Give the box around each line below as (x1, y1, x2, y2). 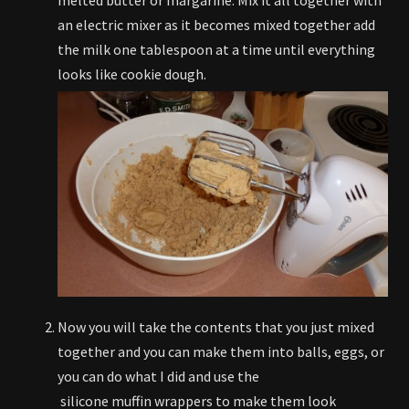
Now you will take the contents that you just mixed (58, 317, 374, 336)
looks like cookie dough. (58, 64, 206, 83)
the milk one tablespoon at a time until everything (58, 39, 375, 58)
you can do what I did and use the (58, 366, 259, 385)
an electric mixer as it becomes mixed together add (58, 15, 375, 34)
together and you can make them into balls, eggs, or (58, 341, 384, 361)
